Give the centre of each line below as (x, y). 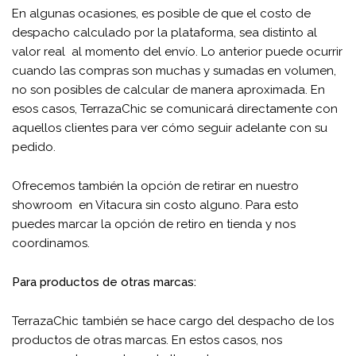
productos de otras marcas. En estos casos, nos (147, 340)
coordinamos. (51, 243)
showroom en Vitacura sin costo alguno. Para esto (155, 205)
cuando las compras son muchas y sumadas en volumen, (174, 71)
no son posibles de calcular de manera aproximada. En (168, 90)
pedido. (34, 147)
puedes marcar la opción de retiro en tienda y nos (154, 224)
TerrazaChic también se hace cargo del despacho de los (173, 321)
